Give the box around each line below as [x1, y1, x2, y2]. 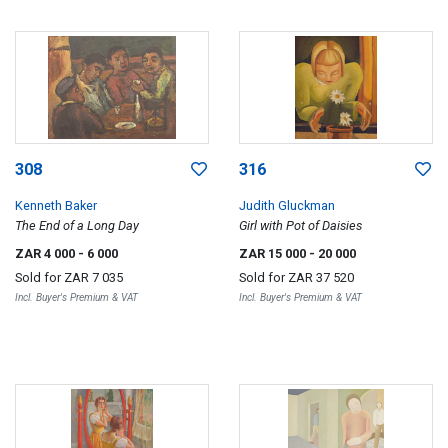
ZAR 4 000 [15, 246, 78, 261]
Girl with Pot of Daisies [239, 218, 362, 233]
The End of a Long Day [15, 218, 139, 233]
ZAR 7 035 [64, 270, 123, 285]
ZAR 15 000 [239, 246, 309, 261]
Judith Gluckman [239, 198, 335, 213]
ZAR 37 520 [288, 270, 354, 285]
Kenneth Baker [15, 198, 97, 213]
